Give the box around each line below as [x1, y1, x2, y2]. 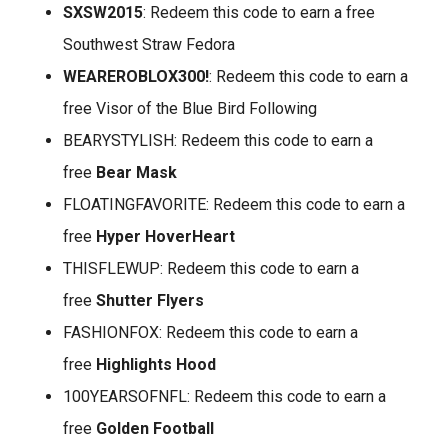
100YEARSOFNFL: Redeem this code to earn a [63, 387, 386, 406]
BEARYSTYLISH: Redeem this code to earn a [63, 131, 373, 150]
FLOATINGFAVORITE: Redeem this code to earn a [63, 195, 405, 214]
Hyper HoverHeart [96, 227, 235, 246]
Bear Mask [96, 163, 177, 182]
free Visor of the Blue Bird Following [63, 99, 317, 118]
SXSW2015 [63, 3, 143, 22]
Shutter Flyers [96, 291, 204, 310]
